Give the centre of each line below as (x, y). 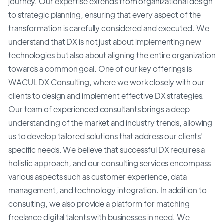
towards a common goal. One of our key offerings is (100, 68)
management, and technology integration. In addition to (108, 190)
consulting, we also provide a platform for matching (99, 203)
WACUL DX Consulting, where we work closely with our (107, 82)
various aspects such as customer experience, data (98, 176)
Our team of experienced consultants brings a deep (99, 109)
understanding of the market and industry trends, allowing (111, 122)
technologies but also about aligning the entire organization (112, 55)
